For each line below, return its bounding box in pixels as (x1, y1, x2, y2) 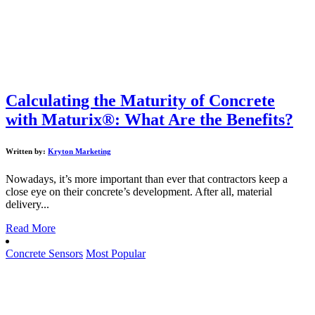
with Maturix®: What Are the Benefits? (6, 110, 293, 129)
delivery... (6, 198, 49, 211)
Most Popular (86, 247, 146, 260)
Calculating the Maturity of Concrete (6, 91, 275, 110)
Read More (6, 222, 56, 235)
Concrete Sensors (6, 247, 83, 260)
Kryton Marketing (48, 147, 111, 156)
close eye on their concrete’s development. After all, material (6, 186, 272, 198)
